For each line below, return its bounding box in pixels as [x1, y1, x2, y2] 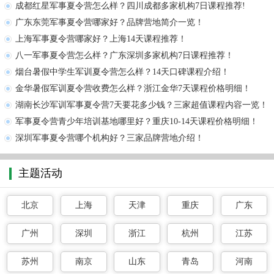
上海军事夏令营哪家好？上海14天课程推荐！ [15, 34, 187, 44]
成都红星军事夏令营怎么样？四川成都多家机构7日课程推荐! [15, 1, 245, 11]
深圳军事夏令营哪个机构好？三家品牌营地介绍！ [15, 133, 204, 143]
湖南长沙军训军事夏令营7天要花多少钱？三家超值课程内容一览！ [15, 100, 268, 110]
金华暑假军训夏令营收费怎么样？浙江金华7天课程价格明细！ [15, 84, 251, 94]
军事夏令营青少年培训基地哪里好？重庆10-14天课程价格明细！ [15, 117, 258, 127]
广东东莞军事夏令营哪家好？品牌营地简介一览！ [15, 18, 204, 28]
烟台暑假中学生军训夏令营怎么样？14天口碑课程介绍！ [15, 67, 229, 77]
